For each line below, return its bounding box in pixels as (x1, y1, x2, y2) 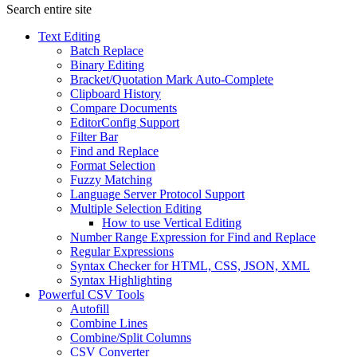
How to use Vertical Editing (102, 216, 241, 230)
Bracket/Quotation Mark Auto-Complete (70, 73, 273, 87)
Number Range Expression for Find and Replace (70, 230, 316, 245)
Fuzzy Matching (70, 173, 152, 187)
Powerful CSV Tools (38, 288, 144, 302)
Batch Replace (70, 44, 143, 58)
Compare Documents (70, 101, 177, 116)
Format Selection (70, 159, 155, 173)
